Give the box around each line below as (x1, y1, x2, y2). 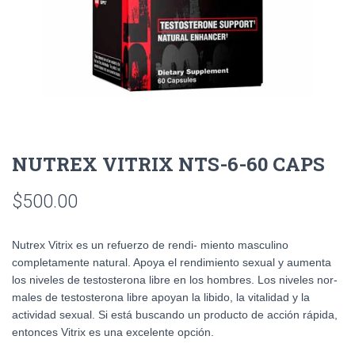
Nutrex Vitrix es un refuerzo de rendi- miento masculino (12, 239, 288, 251)
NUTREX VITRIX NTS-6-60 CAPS (12, 151, 325, 177)
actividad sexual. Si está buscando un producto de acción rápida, (12, 308, 338, 321)
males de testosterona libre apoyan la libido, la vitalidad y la (12, 291, 310, 303)
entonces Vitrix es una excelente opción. (12, 326, 214, 338)
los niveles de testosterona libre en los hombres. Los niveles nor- (12, 273, 338, 286)
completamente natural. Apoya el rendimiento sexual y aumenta (12, 256, 331, 269)
